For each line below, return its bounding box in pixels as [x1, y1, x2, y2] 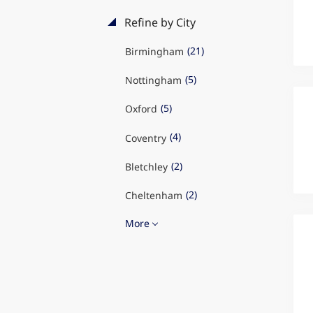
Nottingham [124, 73, 182, 87]
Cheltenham [124, 189, 182, 202]
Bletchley [124, 159, 168, 173]
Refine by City [121, 14, 196, 30]
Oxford [124, 102, 157, 116]
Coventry [124, 131, 166, 145]
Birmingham [124, 44, 184, 58]
